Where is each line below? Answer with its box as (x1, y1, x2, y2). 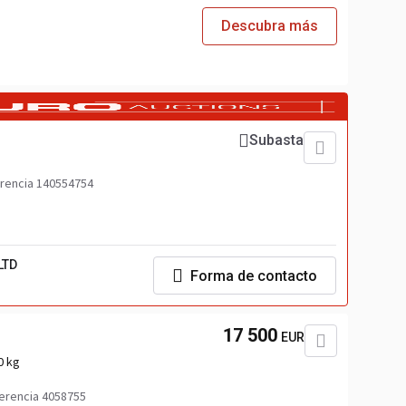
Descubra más (221, 17, 318, 34)
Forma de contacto (190, 266, 317, 285)
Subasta (249, 131, 304, 149)
